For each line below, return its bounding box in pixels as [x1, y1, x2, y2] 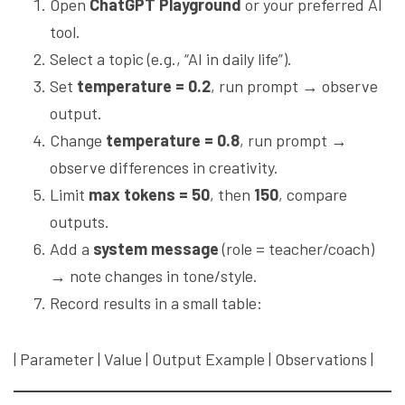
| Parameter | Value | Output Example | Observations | [14, 349, 373, 370]
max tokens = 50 [89, 184, 210, 205]
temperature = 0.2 [77, 76, 211, 97]
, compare [278, 184, 347, 205]
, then [210, 184, 254, 205]
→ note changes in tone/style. [50, 266, 258, 287]
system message [93, 239, 219, 259]
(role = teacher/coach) [219, 239, 374, 259]
